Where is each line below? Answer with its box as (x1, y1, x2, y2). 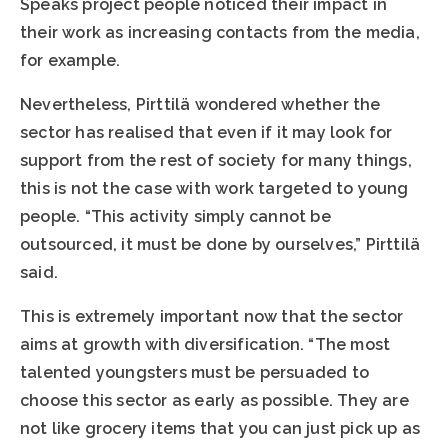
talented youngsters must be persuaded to (20, 362, 370, 382)
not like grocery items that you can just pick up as (20, 418, 421, 438)
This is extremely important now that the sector (20, 306, 404, 326)
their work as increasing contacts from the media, (20, 22, 420, 42)
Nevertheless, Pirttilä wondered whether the (20, 94, 381, 114)
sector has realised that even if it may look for (20, 122, 393, 142)
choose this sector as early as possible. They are (20, 390, 409, 410)
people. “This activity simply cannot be (20, 206, 331, 226)
